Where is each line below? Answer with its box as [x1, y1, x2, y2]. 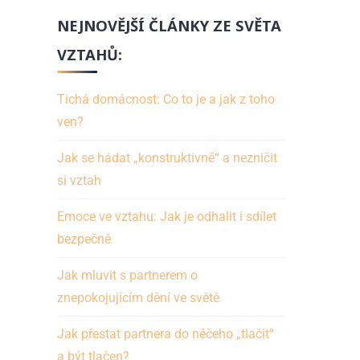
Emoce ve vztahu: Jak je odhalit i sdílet [57, 208, 277, 224]
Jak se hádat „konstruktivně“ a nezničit [57, 149, 278, 166]
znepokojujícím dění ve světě [57, 289, 220, 305]
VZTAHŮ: [57, 43, 123, 64]
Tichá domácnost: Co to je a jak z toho [57, 91, 276, 107]
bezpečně [57, 231, 112, 247]
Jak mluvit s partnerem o [57, 267, 198, 283]
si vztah [57, 172, 102, 188]
